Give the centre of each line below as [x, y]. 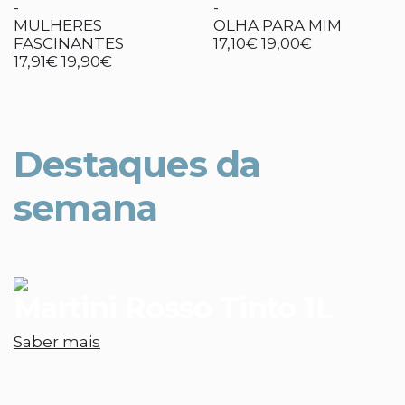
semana [86, 207]
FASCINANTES [69, 43]
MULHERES [58, 25]
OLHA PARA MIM [278, 25]
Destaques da [137, 164]
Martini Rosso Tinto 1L [173, 308]
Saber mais [57, 342]
